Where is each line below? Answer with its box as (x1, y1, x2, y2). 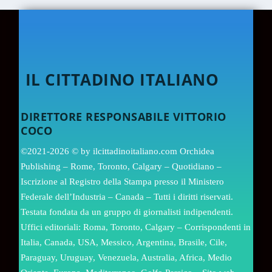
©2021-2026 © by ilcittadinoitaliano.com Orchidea (21, 146, 215, 157)
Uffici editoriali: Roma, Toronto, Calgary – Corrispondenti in (21, 222, 251, 233)
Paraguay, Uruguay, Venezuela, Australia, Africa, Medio (21, 253, 233, 263)
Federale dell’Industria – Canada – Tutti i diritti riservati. (21, 192, 234, 202)
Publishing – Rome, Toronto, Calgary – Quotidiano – (21, 161, 222, 172)
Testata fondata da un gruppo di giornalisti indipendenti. (21, 207, 234, 217)
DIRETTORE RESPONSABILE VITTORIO (21, 109, 226, 124)
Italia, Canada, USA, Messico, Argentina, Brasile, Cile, (21, 237, 228, 248)
